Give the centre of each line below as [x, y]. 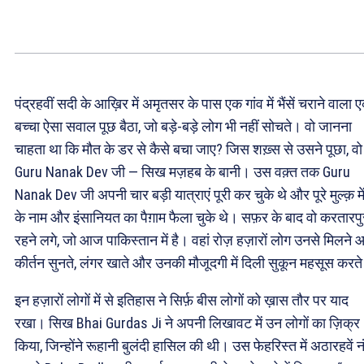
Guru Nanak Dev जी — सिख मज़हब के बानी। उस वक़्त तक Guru [182, 172]
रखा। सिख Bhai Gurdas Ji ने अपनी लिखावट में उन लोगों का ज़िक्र [187, 323]
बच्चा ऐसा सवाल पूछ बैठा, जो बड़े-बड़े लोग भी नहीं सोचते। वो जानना [183, 127]
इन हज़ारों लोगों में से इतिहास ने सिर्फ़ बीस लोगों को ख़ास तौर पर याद [182, 301]
